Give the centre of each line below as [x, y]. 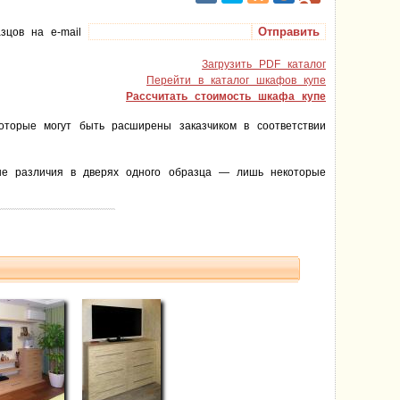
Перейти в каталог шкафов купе [236, 80]
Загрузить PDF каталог [264, 64]
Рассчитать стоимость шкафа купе [226, 96]
